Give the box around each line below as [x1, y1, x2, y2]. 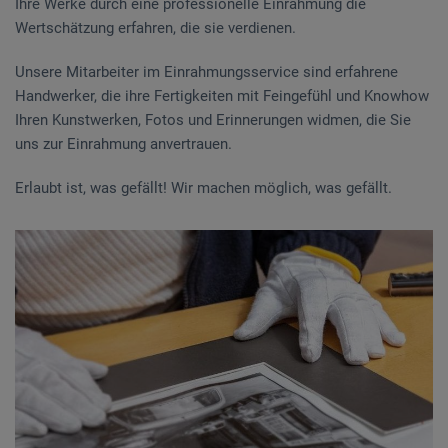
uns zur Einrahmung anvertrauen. [15, 134, 232, 153]
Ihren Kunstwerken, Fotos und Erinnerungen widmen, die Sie [15, 110, 411, 129]
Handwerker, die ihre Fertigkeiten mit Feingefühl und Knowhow [15, 86, 429, 105]
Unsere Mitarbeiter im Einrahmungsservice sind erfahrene [15, 62, 398, 81]
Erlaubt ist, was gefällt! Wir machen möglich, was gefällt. [15, 178, 392, 197]
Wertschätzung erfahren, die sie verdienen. [15, 18, 296, 37]
